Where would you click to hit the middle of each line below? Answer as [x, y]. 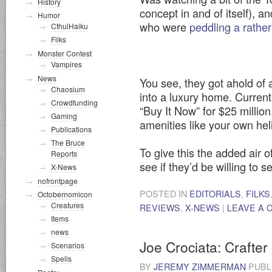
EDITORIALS [215, 194]
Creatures [67, 205]
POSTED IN [165, 194]
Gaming [64, 116]
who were [165, 26]
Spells [61, 258]
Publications [71, 129]
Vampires [66, 64]
